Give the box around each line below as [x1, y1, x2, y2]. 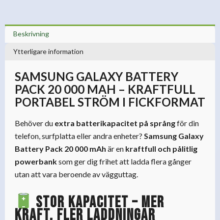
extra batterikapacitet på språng [55, 118, 175, 128]
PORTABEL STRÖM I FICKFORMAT [15, 95, 205, 110]
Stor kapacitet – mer [32, 193, 165, 213]
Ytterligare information [13, 47, 83, 55]
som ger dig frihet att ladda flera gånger [57, 156, 192, 166]
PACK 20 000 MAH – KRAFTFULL [15, 82, 195, 97]
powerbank [15, 156, 57, 166]
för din [175, 118, 199, 128]
